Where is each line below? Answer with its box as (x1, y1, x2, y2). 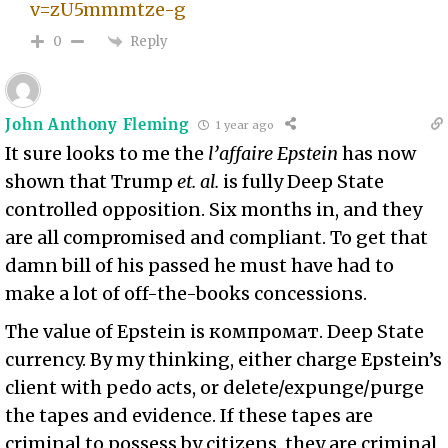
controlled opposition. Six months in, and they (5, 198, 423, 222)
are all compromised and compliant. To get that (5, 226, 429, 250)
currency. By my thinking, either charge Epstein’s (5, 348, 443, 372)
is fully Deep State (219, 170, 385, 194)
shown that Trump (5, 170, 178, 194)
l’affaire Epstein (208, 142, 339, 166)
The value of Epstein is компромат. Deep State (5, 320, 425, 344)
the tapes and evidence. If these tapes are (5, 404, 374, 428)
